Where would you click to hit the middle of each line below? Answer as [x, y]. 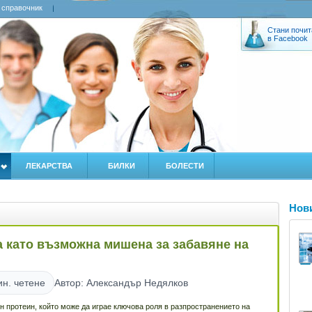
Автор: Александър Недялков [121, 283]
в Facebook [288, 38]
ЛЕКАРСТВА [49, 166]
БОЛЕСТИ [185, 166]
